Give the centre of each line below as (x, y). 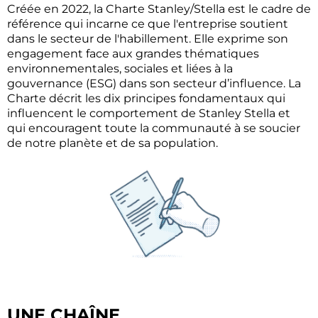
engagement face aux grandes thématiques (133, 54)
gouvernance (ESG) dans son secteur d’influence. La (154, 83)
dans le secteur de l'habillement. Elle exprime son (148, 39)
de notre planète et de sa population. (113, 143)
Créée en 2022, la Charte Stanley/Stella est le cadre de (159, 9)
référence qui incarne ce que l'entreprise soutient (148, 24)
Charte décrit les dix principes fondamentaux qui (146, 98)
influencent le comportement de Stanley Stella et (149, 113)
